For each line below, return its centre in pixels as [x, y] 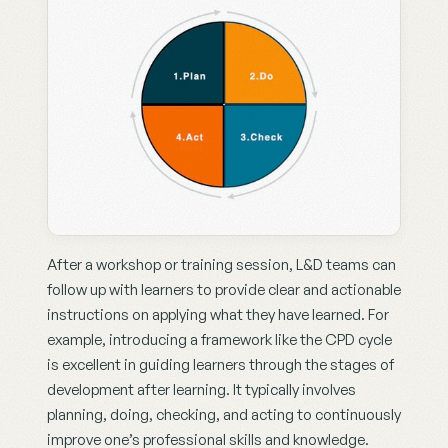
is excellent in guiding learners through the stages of [220, 365]
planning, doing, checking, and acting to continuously [224, 415]
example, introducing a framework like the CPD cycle [219, 340]
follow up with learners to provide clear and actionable [224, 290]
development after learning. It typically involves [201, 390]
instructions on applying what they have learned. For [218, 315]
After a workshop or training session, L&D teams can [221, 265]
